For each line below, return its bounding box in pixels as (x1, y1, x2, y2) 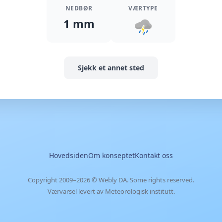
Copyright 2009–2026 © (28, 175, 99, 184)
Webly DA (99, 175, 127, 184)
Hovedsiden (49, 151, 88, 160)
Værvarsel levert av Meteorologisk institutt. (47, 187, 175, 196)
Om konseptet (88, 151, 135, 160)
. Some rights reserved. (127, 175, 194, 184)
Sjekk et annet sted (78, 63, 144, 72)
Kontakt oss (135, 151, 173, 160)
